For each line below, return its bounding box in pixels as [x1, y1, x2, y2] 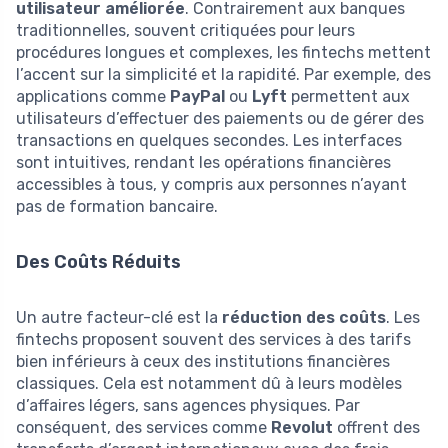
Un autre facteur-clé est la [16, 307, 222, 327]
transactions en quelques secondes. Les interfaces [16, 130, 402, 150]
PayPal [170, 86, 225, 106]
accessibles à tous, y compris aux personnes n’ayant [16, 174, 407, 194]
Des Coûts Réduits [16, 250, 181, 273]
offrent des [333, 417, 420, 437]
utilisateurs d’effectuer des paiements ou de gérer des [16, 108, 424, 128]
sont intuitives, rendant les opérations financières [16, 152, 391, 172]
